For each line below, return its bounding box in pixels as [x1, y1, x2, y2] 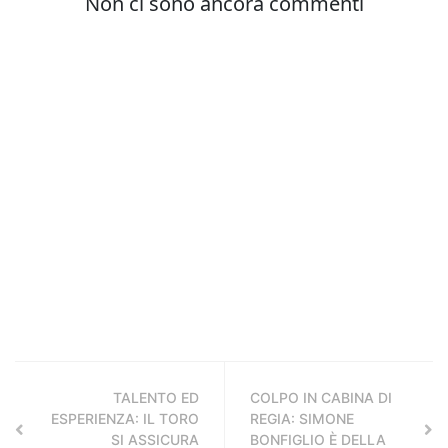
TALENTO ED [113, 388, 199, 406]
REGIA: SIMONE [250, 409, 354, 427]
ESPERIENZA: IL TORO [51, 409, 199, 427]
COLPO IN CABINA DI [250, 388, 392, 406]
